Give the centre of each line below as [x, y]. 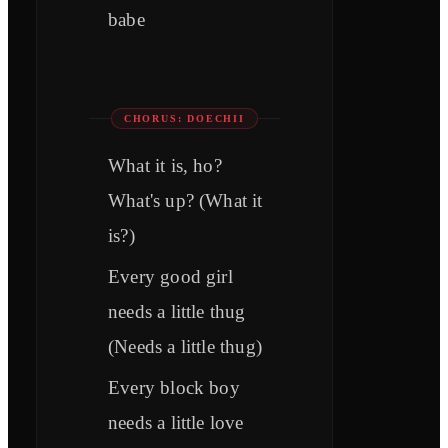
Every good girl [170, 277]
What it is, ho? [165, 166]
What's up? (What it [185, 201]
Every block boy [174, 388]
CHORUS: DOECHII [184, 119]
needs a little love [176, 423]
